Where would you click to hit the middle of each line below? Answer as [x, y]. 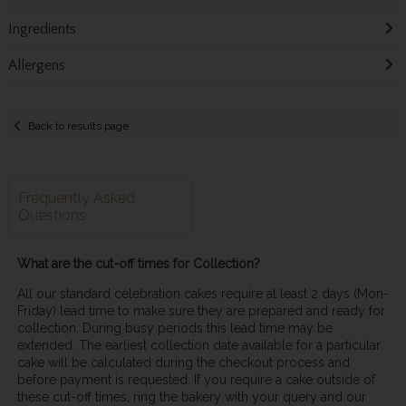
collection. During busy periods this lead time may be [174, 328]
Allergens [36, 66]
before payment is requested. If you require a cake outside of [196, 379]
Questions [52, 216]
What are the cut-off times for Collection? [138, 264]
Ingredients [42, 29]
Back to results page [79, 126]
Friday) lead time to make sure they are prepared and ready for [201, 310]
